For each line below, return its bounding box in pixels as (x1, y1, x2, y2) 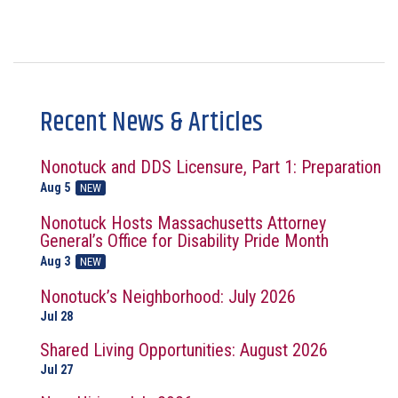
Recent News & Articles (40, 103, 263, 144)
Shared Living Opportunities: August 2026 (40, 339, 328, 362)
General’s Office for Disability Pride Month (40, 230, 329, 252)
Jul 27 (40, 362, 73, 378)
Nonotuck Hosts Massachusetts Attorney (40, 212, 326, 235)
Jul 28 (40, 309, 73, 324)
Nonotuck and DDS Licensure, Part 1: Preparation (40, 156, 381, 179)
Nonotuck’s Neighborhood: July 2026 (40, 286, 296, 308)
